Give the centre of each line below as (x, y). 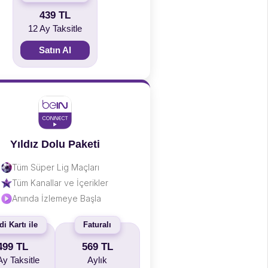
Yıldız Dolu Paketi (55, 144)
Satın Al (55, 50)
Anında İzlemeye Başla (57, 198)
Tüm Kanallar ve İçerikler (60, 183)
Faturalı (97, 225)
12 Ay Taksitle (55, 28)
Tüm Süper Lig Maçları (56, 167)
